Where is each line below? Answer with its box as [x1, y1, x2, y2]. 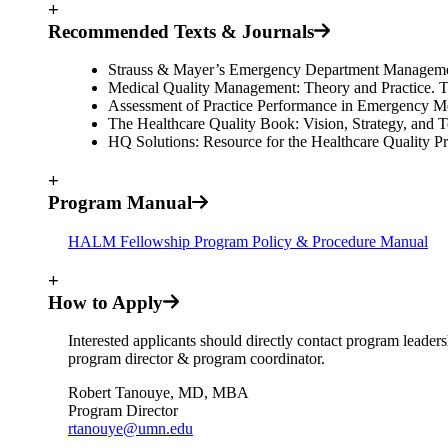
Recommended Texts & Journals [48, 20, 314, 42]
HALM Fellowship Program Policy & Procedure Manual [68, 232, 428, 250]
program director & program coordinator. [68, 350, 325, 368]
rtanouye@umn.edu [68, 420, 193, 438]
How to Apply [48, 291, 163, 313]
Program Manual [48, 192, 192, 214]
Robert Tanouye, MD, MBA [68, 384, 249, 402]
